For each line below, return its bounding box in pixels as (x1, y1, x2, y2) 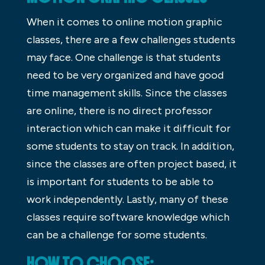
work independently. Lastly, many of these (26, 192, 228, 206)
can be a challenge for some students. (26, 228, 207, 241)
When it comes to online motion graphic (26, 15, 222, 28)
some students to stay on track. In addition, (26, 139, 234, 153)
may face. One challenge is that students (26, 50, 221, 64)
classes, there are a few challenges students (26, 33, 235, 46)
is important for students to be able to (26, 174, 214, 188)
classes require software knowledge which (26, 210, 230, 224)
